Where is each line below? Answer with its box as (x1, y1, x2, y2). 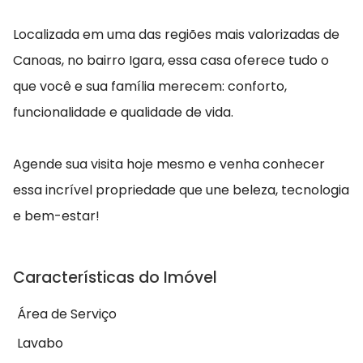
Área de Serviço (17, 305, 117, 324)
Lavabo (17, 334, 63, 353)
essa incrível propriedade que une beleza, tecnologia (13, 181, 349, 200)
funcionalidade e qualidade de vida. (13, 103, 233, 122)
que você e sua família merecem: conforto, (13, 77, 287, 96)
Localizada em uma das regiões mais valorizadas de (13, 25, 340, 45)
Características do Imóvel (13, 267, 217, 289)
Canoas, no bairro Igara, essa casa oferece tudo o (13, 51, 329, 70)
